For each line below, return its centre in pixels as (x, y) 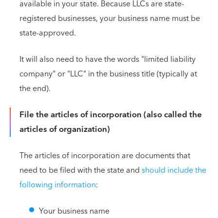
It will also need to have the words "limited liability (108, 59)
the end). (35, 89)
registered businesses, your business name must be (110, 18)
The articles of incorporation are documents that (105, 156)
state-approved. (48, 33)
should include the (174, 170)
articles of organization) (65, 129)
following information (58, 185)
